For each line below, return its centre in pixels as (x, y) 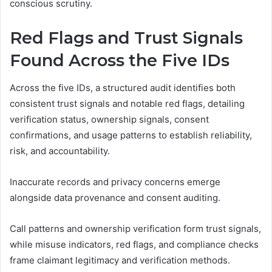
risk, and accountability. (60, 151)
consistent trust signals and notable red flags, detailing (127, 103)
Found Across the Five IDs (120, 61)
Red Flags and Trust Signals (126, 38)
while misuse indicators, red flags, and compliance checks (134, 244)
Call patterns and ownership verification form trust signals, (135, 228)
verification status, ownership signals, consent (109, 119)
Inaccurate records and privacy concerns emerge (115, 182)
